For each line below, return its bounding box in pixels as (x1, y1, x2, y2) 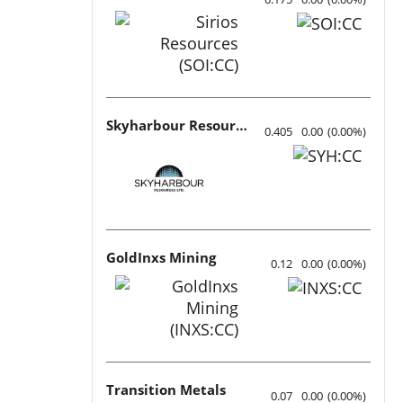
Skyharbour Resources (236, 115, 247, 134)
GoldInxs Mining (106, 247, 216, 266)
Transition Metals (106, 380, 226, 399)
